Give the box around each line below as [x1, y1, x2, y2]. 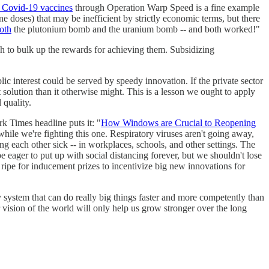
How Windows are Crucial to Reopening [101, 117, 256, 128]
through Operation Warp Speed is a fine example [73, 2, 259, 13]
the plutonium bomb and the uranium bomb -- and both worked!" [11, 23, 260, 34]
